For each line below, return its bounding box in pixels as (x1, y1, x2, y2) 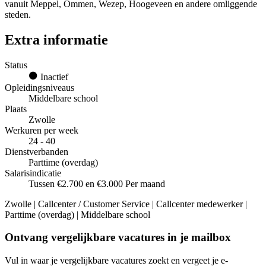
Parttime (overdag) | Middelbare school (5, 209, 150, 220)
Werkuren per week (5, 125, 78, 135)
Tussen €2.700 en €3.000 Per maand (28, 178, 165, 189)
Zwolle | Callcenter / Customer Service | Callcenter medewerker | (5, 198, 247, 209)
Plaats (5, 103, 27, 114)
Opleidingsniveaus (5, 82, 74, 93)
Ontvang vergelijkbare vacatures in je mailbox (5, 231, 231, 244)
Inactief (38, 71, 68, 82)
